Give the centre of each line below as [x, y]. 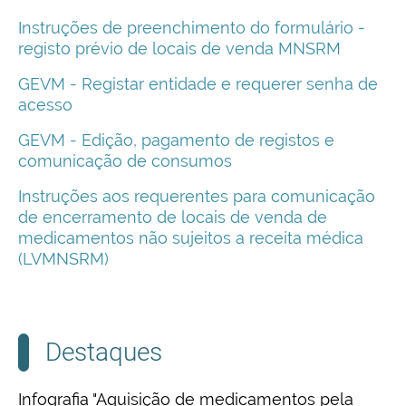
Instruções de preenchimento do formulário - [192, 28]
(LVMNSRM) [63, 259]
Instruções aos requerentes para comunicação [197, 197]
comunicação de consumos [125, 161]
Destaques [104, 353]
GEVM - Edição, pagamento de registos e [176, 140]
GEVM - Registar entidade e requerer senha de [198, 84]
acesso [45, 105]
